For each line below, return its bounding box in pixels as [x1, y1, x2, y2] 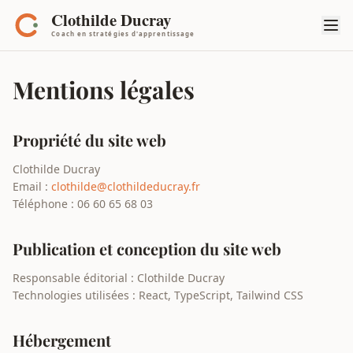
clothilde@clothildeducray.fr [51, 179, 200, 194]
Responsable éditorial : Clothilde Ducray [13, 270, 225, 285]
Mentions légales [13, 74, 195, 106]
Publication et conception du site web [13, 238, 281, 259]
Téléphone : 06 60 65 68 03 [13, 196, 153, 211]
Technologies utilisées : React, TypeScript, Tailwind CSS [13, 288, 303, 303]
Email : [13, 179, 51, 194]
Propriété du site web [13, 129, 166, 150]
